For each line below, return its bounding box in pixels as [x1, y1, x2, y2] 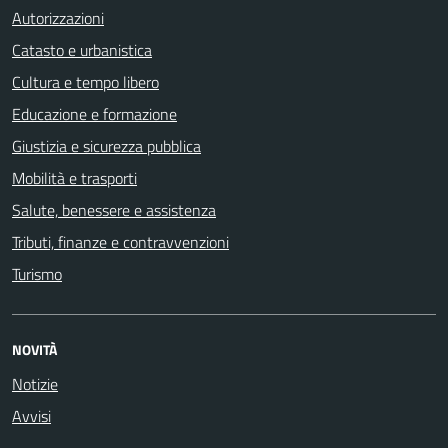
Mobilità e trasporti [12, 165, 137, 190]
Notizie [12, 371, 58, 396]
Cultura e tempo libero [12, 69, 159, 94]
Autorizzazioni [12, 5, 104, 30]
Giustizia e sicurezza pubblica [12, 133, 201, 158]
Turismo [12, 261, 62, 286]
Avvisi [12, 403, 51, 428]
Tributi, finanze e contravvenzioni [12, 229, 229, 254]
